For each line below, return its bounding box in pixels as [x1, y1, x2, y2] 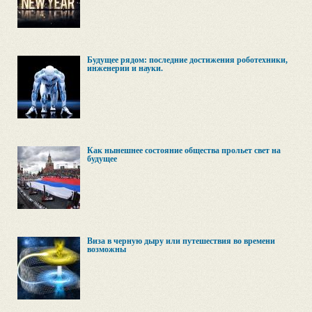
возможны [87, 244, 126, 254]
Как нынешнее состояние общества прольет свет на [87, 146, 281, 155]
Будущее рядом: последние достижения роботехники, [87, 55, 288, 65]
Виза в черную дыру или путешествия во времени [87, 236, 275, 246]
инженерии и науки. [87, 63, 163, 73]
